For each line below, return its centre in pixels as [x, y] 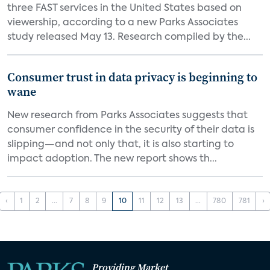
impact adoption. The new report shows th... [112, 159]
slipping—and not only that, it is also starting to [121, 145]
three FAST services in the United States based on [124, 8]
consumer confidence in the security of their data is [131, 130]
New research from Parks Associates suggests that [127, 116]
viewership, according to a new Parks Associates [123, 23]
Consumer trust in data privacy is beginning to [132, 77]
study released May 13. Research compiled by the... [129, 37]
